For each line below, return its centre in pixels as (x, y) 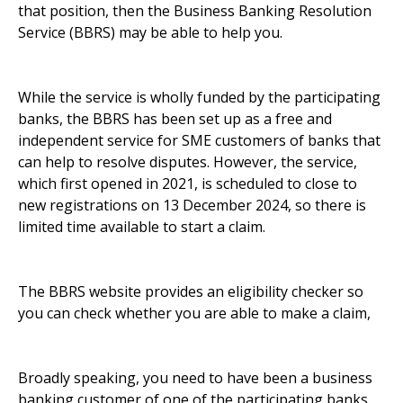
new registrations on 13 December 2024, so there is (192, 206)
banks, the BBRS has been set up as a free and (175, 119)
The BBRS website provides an (123, 292)
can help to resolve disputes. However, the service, (188, 162)
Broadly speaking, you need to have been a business (195, 378)
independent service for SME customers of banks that (199, 141)
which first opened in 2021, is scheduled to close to (188, 184)
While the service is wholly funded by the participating (199, 98)
